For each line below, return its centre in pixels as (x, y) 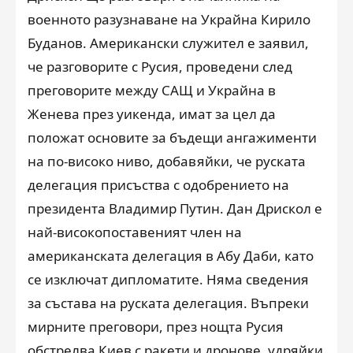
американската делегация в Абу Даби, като (171, 255)
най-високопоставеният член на (135, 232)
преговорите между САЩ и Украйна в (152, 90)
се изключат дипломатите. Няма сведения (168, 279)
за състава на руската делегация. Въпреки (168, 303)
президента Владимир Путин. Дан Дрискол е (175, 208)
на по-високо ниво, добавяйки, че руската (167, 161)
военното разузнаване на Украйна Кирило (169, 19)
